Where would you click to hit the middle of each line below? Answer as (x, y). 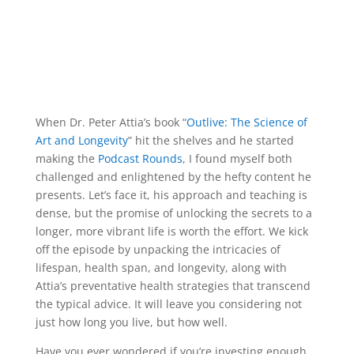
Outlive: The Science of (247, 122)
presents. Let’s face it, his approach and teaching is (171, 195)
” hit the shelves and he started (211, 141)
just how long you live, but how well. (131, 322)
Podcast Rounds (140, 159)
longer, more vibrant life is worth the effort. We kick (171, 232)
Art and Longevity (81, 141)
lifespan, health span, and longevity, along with (161, 268)
